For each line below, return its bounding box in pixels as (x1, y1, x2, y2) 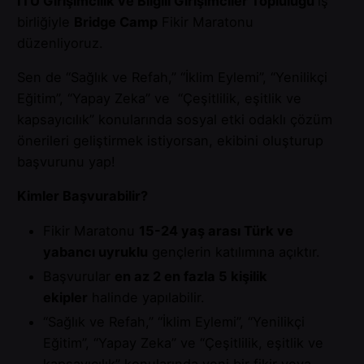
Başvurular (43, 267, 115, 284)
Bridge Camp (74, 13, 158, 30)
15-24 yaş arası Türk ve (139, 222, 293, 239)
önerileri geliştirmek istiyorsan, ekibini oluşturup (17, 132, 323, 149)
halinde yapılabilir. (88, 288, 205, 305)
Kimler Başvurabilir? (17, 188, 148, 205)
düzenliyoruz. (17, 34, 107, 51)
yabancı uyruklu (43, 243, 148, 260)
